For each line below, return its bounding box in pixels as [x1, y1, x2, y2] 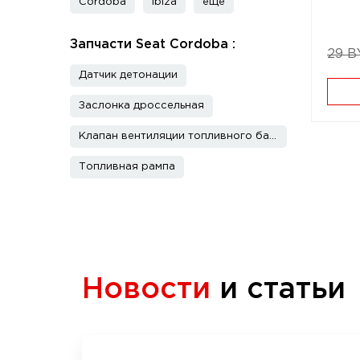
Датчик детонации [79, 71, 178, 80]
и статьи [211, 277, 346, 303]
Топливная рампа [79, 162, 175, 171]
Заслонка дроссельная [79, 101, 204, 110]
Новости [82, 277, 211, 303]
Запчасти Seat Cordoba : [70, 39, 235, 51]
